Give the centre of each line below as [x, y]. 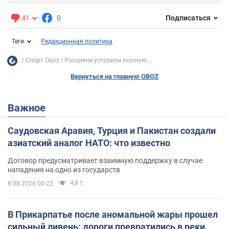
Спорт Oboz [42, 61]
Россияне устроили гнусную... [108, 61]
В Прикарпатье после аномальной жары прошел [113, 214]
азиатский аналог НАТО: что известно [89, 143]
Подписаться [188, 18]
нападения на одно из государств [64, 169]
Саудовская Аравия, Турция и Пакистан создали [112, 130]
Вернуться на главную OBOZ [114, 76]
